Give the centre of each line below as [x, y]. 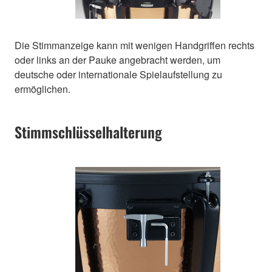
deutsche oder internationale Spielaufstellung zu [118, 74]
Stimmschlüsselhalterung [88, 131]
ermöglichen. [42, 89]
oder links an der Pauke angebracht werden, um [117, 59]
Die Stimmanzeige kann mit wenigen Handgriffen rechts [134, 45]
